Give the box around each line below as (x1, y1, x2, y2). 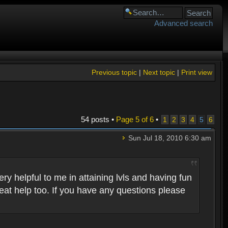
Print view (181, 68, 212, 76)
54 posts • (80, 115, 116, 124)
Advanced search (154, 19, 213, 27)
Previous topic (91, 68, 137, 76)
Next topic (142, 68, 175, 76)
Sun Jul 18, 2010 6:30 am (126, 133, 211, 142)
